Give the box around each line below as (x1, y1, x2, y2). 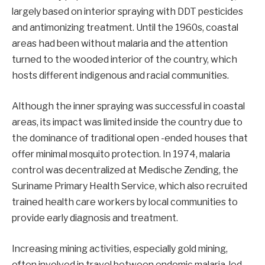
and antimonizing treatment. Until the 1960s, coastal (12, 22, 238, 34)
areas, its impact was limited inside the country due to (12, 116, 243, 128)
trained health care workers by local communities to (12, 196, 238, 208)
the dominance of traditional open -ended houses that (12, 132, 248, 144)
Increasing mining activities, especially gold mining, (12, 243, 228, 254)
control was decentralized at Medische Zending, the (12, 164, 238, 176)
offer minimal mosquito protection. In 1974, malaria (12, 148, 230, 160)
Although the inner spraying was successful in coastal (12, 100, 245, 112)
